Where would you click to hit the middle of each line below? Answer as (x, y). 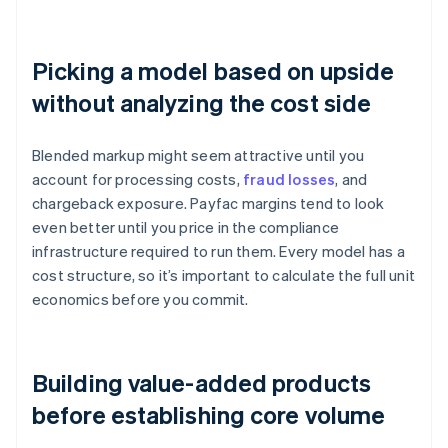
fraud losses (289, 179)
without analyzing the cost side (202, 103)
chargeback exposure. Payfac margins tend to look (208, 203)
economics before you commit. (140, 299)
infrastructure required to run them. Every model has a (218, 251)
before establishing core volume (209, 415)
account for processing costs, (137, 179)
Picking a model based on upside (213, 71)
